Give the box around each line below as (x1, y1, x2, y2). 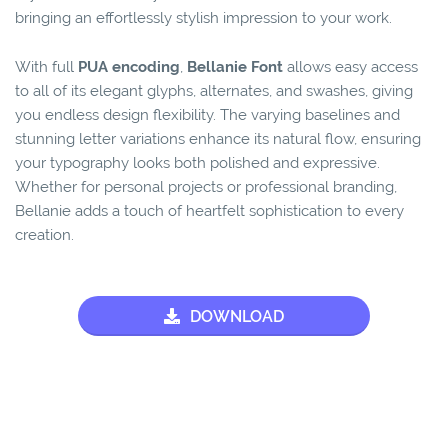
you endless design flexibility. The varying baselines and (15, 106, 400, 125)
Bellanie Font (187, 58, 283, 77)
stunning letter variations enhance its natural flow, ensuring (15, 130, 421, 149)
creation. (15, 226, 74, 245)
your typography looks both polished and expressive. (15, 154, 380, 173)
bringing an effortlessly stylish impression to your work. (15, 9, 392, 28)
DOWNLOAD (190, 307, 284, 327)
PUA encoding (78, 58, 180, 77)
